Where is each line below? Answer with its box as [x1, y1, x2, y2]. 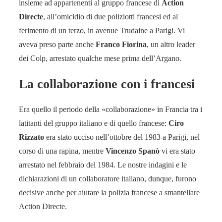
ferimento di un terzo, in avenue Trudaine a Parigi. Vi [19, 26, 185, 35]
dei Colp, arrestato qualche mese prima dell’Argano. [19, 54, 181, 62]
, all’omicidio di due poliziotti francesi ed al [43, 12, 178, 21]
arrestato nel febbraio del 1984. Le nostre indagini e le [19, 161, 187, 169]
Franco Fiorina [96, 40, 147, 49]
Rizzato [19, 133, 44, 142]
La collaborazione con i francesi [19, 76, 195, 91]
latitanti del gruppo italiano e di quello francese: [19, 119, 168, 128]
